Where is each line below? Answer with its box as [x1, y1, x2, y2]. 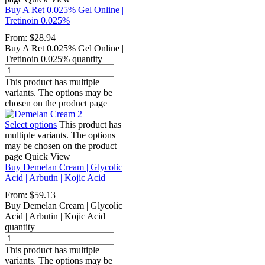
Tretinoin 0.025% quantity [5, 53, 102, 64]
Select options [5, 119, 57, 130]
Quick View [25, 151, 70, 161]
